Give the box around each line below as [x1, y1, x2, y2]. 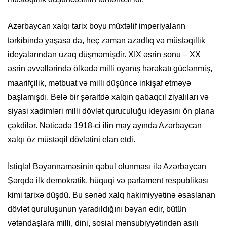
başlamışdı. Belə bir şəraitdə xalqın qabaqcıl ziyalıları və [8, 93, 209, 102]
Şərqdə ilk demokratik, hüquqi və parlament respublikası [8, 176, 209, 185]
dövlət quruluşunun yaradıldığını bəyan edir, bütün [8, 205, 186, 214]
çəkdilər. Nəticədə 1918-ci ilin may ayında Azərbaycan [8, 121, 202, 130]
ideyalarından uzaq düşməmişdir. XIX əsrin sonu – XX [8, 50, 201, 59]
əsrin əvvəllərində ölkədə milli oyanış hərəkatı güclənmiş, [8, 64, 212, 73]
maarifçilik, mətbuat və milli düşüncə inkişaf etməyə [8, 79, 191, 88]
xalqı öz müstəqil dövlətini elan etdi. [8, 135, 135, 144]
